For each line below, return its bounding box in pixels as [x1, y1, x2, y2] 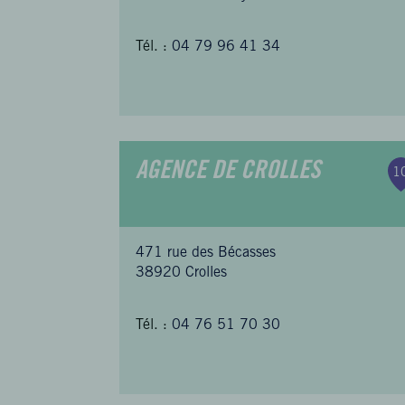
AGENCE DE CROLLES [136, 160, 321, 185]
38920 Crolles [136, 266, 228, 280]
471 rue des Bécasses [136, 246, 277, 260]
